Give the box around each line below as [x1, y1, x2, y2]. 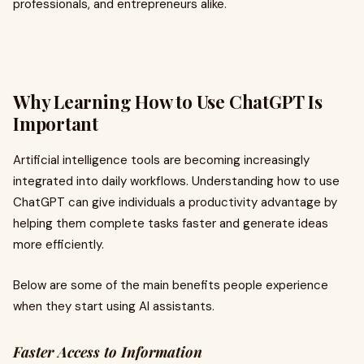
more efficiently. [13, 236, 104, 253]
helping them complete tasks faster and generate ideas [13, 215, 328, 232]
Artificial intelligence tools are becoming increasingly [13, 152, 310, 168]
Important [13, 111, 99, 136]
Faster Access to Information [13, 342, 202, 362]
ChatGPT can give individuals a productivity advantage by [13, 194, 337, 210]
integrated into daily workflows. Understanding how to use [13, 173, 340, 189]
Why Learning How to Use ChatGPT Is [13, 89, 323, 114]
